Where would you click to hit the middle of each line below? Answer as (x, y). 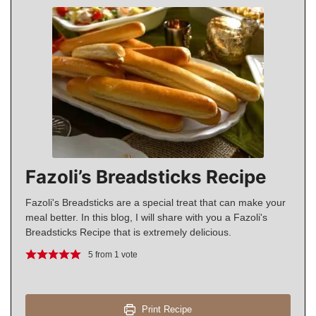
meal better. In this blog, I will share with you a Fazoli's (146, 218)
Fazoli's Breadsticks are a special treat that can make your (156, 203)
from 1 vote (116, 255)
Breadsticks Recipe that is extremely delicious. (128, 232)
